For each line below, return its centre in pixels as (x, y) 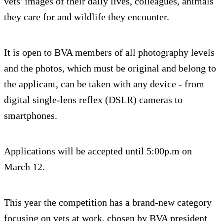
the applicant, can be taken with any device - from (104, 84)
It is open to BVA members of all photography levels (109, 52)
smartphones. (31, 115)
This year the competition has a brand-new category (108, 202)
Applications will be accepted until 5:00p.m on (98, 151)
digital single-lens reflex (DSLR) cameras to (93, 99)
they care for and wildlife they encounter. (87, 17)
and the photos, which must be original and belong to (110, 68)
